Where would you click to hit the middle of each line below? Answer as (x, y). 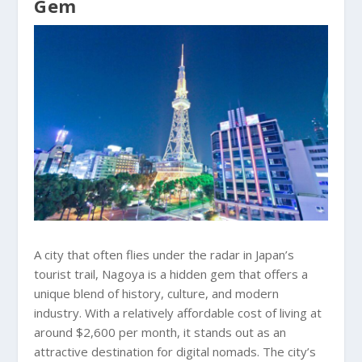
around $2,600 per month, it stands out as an (160, 333)
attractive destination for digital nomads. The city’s (175, 352)
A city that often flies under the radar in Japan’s (164, 255)
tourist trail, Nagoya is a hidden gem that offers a (171, 274)
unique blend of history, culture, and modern (157, 294)
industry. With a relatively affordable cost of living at (178, 313)
